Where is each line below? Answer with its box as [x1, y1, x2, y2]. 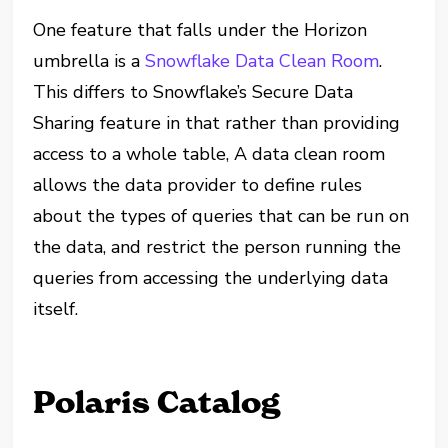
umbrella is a [33, 49, 146, 73]
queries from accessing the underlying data [33, 266, 389, 290]
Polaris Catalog [33, 384, 281, 421]
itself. [33, 297, 79, 321]
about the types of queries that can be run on [33, 204, 410, 228]
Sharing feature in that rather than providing [33, 111, 401, 135]
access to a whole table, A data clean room [33, 142, 386, 166]
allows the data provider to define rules [33, 173, 363, 197]
